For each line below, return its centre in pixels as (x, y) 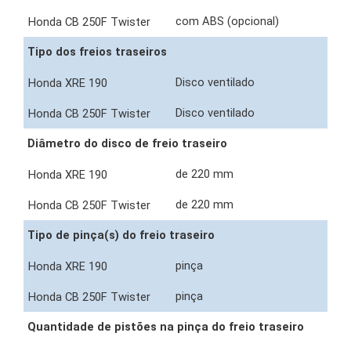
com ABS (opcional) (229, 22)
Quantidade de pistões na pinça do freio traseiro (166, 327)
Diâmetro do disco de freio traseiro (127, 144)
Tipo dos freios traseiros (97, 52)
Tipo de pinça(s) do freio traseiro (121, 235)
